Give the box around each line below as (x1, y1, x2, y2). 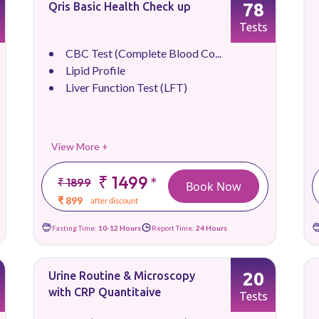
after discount (90, 196, 139, 205)
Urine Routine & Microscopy (48, 269, 195, 282)
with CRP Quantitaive (48, 286, 161, 298)
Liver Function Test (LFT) (66, 80, 187, 94)
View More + (51, 140, 108, 152)
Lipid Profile (66, 63, 125, 77)
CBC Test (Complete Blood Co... (66, 46, 221, 60)
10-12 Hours (98, 223, 141, 232)
